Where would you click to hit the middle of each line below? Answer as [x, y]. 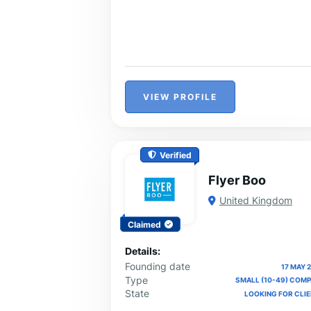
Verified [176, 155]
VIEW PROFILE [180, 96]
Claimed [144, 224]
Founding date [158, 267]
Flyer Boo [237, 180]
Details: [143, 251]
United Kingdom [256, 201]
